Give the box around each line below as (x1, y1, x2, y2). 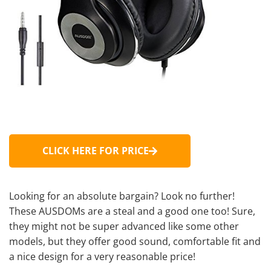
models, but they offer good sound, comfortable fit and (9, 235, 261, 249)
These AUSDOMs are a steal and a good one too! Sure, (9, 204, 255, 218)
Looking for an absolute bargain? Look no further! (9, 189, 235, 203)
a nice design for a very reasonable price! (9, 250, 195, 264)
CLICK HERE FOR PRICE (42, 144, 149, 158)
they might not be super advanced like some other (9, 220, 239, 233)
